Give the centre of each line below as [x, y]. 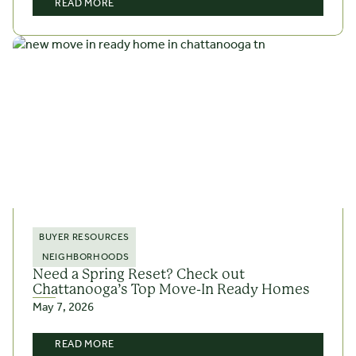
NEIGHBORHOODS [86, 257]
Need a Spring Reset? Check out [139, 275]
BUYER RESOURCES [84, 237]
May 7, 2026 [63, 308]
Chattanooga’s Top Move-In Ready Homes [171, 290]
